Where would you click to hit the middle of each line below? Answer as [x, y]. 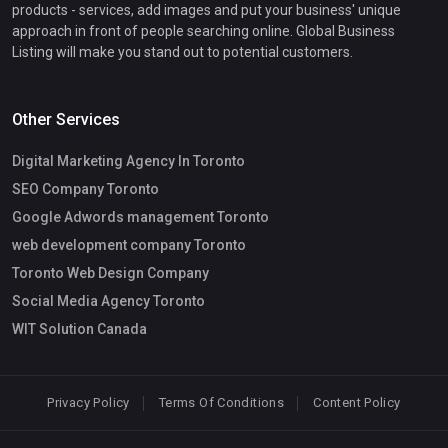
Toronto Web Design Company [110, 272]
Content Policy [357, 402]
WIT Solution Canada [79, 328]
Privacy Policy [88, 402]
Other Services [66, 119]
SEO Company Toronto [85, 188]
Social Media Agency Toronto [108, 300]
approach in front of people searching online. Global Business [203, 30]
